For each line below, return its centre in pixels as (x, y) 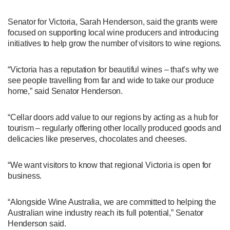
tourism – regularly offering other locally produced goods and (114, 128)
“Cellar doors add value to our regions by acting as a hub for (113, 117)
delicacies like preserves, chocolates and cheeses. (97, 139)
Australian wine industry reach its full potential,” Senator (106, 213)
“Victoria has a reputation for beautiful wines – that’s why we (113, 69)
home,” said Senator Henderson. (65, 91)
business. (25, 176)
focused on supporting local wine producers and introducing (113, 32)
